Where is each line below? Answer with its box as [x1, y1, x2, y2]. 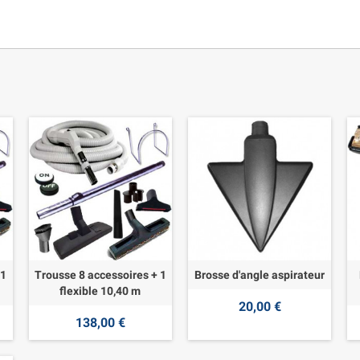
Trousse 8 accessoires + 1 [34, 268, 166, 282]
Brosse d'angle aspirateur [194, 268, 325, 282]
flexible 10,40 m [59, 284, 141, 298]
